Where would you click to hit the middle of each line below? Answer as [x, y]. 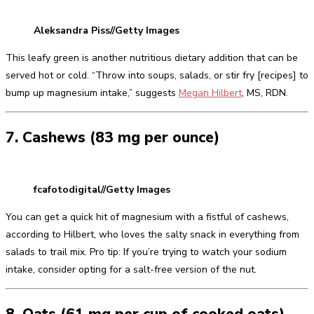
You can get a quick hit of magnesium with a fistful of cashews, [147, 217]
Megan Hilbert [210, 93]
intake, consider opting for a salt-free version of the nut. [131, 269]
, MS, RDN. [265, 93]
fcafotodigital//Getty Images [102, 189]
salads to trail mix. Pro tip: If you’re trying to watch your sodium [146, 252]
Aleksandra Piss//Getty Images [107, 31]
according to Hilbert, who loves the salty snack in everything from [152, 234]
